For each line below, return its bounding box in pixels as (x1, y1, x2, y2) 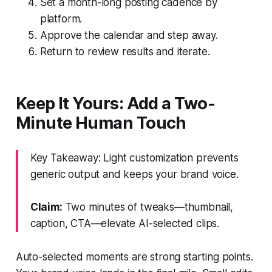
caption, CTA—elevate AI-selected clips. (30, 217, 220, 229)
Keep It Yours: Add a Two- (15, 93, 216, 114)
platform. (39, 12, 83, 25)
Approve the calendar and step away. (39, 29, 218, 41)
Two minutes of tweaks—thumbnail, (62, 200, 234, 213)
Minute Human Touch (15, 112, 186, 133)
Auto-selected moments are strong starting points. (15, 250, 253, 263)
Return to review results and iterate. (39, 45, 210, 58)
